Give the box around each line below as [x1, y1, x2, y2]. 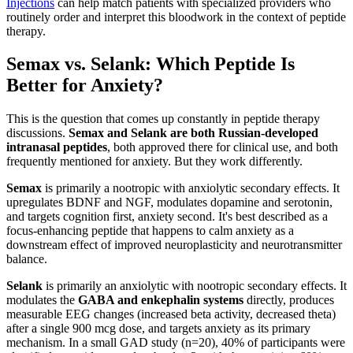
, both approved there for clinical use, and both [107, 140, 338, 154]
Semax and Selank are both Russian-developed [69, 126, 318, 140]
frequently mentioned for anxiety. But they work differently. [6, 154, 303, 169]
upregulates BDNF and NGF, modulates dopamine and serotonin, [6, 195, 333, 210]
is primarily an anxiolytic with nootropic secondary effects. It [43, 279, 347, 293]
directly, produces [243, 293, 334, 307]
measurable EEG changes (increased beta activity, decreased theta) [6, 307, 336, 321]
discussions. [6, 126, 69, 140]
